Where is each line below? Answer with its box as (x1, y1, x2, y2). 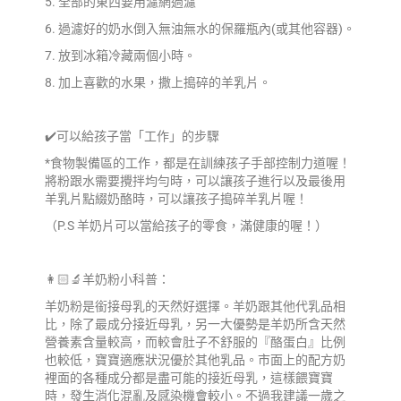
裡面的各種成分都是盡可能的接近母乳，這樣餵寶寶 (45, 371, 334, 386)
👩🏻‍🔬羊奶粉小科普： (45, 272, 171, 287)
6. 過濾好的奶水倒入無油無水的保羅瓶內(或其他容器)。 (45, 21, 356, 37)
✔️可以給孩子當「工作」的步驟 (45, 129, 220, 144)
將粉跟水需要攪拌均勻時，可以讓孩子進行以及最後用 (45, 174, 346, 189)
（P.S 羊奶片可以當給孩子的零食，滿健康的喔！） (45, 218, 328, 234)
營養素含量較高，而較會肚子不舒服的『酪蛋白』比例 (45, 335, 346, 350)
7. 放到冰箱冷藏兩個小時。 (45, 48, 197, 64)
